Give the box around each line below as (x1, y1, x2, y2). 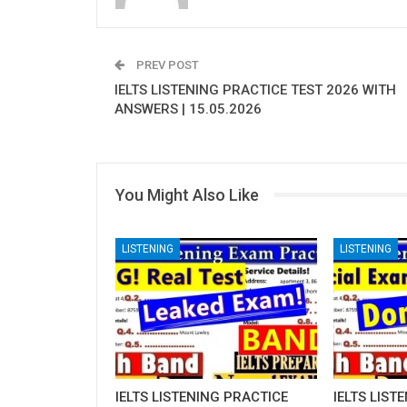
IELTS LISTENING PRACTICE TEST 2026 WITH (114, 81, 396, 98)
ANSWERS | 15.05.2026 (114, 100, 262, 117)
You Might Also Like (115, 184, 259, 204)
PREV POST (134, 57, 199, 72)
